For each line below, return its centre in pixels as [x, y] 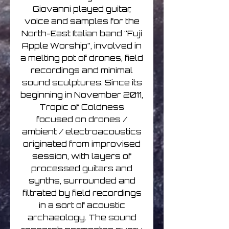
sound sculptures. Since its [82, 83]
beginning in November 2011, [82, 95]
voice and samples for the [82, 21]
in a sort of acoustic [82, 205]
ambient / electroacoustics [82, 132]
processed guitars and [82, 169]
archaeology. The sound [82, 218]
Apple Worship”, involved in [82, 46]
